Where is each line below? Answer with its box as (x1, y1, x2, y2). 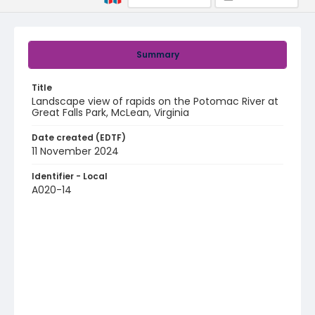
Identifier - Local (32, 170, 108, 182)
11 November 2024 (32, 144, 119, 158)
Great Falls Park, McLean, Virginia (32, 105, 189, 120)
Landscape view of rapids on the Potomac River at (32, 94, 278, 108)
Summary (136, 49, 179, 60)
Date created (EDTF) (32, 131, 126, 143)
